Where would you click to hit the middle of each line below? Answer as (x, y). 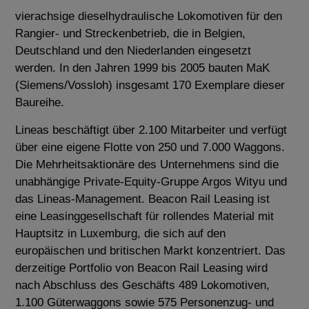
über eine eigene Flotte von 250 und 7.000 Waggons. (150, 147)
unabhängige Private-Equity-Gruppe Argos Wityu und (151, 181)
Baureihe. (43, 103)
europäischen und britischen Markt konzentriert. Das (151, 250)
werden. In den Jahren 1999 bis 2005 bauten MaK (143, 68)
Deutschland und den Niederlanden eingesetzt (133, 51)
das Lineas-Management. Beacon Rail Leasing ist (143, 199)
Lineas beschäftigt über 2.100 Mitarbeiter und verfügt (151, 130)
